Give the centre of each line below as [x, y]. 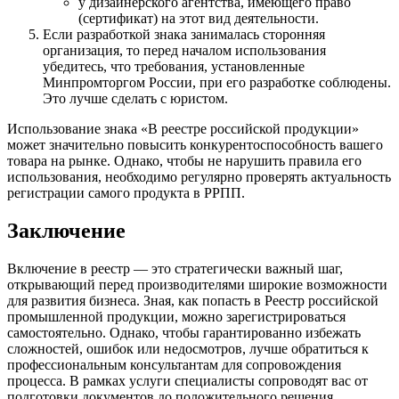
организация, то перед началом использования [184, 50]
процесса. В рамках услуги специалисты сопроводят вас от [187, 380]
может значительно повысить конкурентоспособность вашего [195, 144]
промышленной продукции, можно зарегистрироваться [176, 316]
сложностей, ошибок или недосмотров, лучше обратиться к [188, 348]
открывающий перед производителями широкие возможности [197, 284]
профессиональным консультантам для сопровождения [174, 364]
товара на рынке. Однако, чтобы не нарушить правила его [184, 160]
